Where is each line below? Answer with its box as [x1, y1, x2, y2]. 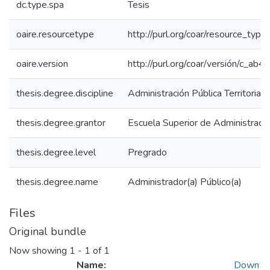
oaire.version [16, 57, 68, 71]
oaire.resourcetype [16, 28, 94, 41]
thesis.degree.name [16, 175, 98, 189]
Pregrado [128, 146, 167, 159]
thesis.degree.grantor [16, 116, 105, 130]
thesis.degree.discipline [16, 87, 113, 100]
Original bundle [9, 224, 86, 239]
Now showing [9, 244, 69, 258]
